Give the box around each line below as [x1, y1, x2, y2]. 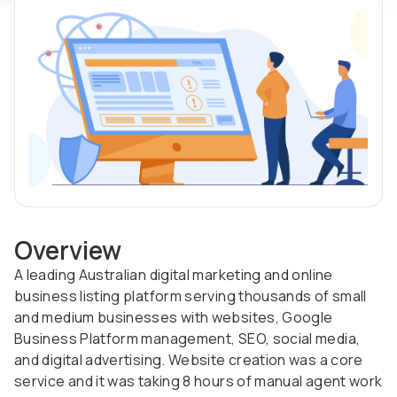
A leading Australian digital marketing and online [14, 265, 333, 285]
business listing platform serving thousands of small [14, 286, 367, 307]
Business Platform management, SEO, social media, [14, 329, 361, 349]
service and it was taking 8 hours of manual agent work [14, 371, 383, 392]
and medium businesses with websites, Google [14, 307, 333, 328]
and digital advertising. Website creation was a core [14, 350, 363, 370]
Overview [14, 233, 121, 268]
